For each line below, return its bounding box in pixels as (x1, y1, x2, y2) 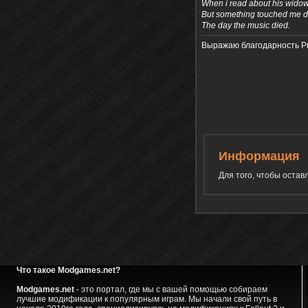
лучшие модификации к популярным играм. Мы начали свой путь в (16, 294, 277, 305)
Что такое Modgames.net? (16, 265, 120, 276)
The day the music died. (201, 21, 290, 31)
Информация (219, 149, 300, 164)
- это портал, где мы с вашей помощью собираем (74, 285, 267, 295)
